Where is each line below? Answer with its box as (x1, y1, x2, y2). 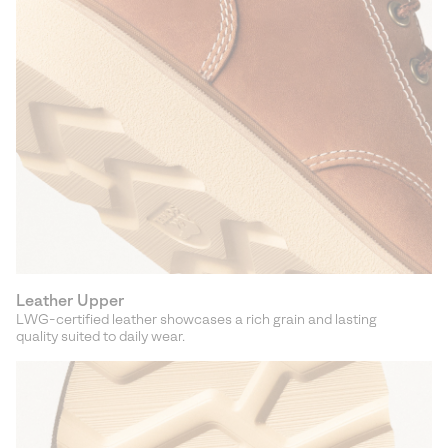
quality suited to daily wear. (16, 328, 185, 344)
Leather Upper (16, 291, 124, 309)
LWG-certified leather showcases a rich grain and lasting (16, 311, 377, 327)
